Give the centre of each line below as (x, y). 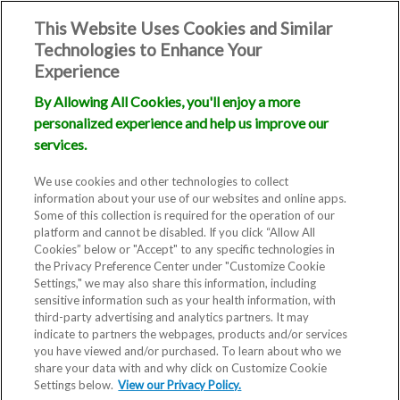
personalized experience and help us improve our (182, 123)
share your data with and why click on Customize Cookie (181, 368)
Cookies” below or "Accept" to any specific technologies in (185, 249)
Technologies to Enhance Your (148, 50)
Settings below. (74, 385)
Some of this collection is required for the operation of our (185, 215)
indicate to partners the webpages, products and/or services (191, 334)
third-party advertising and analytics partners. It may (172, 317)
